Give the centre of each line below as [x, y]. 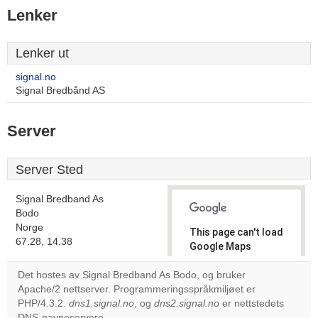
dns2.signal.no [187, 303]
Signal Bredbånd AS [60, 91]
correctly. [213, 261]
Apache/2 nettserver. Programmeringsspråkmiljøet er [137, 289]
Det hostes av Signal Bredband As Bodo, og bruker [132, 275]
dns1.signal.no [102, 303]
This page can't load [236, 232]
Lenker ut [42, 53]
